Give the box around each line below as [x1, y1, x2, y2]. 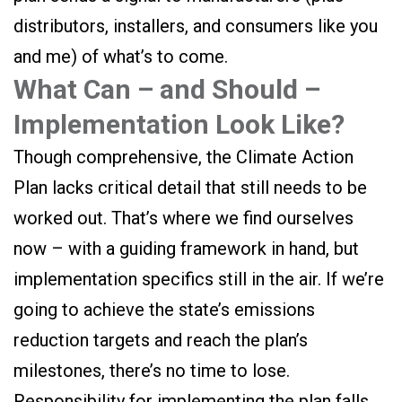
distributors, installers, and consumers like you [13, 15, 378, 37]
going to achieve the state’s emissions [13, 299, 315, 320]
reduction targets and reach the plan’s [13, 329, 308, 351]
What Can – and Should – [13, 74, 320, 105]
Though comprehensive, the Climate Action [13, 146, 354, 168]
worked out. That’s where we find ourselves [13, 207, 354, 229]
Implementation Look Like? [13, 109, 345, 140]
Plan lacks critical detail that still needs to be [13, 177, 367, 198]
